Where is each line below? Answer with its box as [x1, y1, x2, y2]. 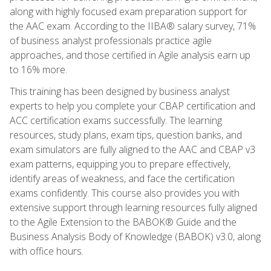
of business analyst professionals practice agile [10, 33, 212, 47]
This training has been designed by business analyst [10, 84, 230, 98]
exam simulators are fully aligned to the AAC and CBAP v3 [10, 142, 255, 156]
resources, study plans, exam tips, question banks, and [10, 128, 242, 142]
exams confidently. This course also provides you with [10, 186, 240, 200]
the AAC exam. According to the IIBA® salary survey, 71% [10, 19, 256, 33]
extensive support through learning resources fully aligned [10, 200, 257, 214]
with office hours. [10, 244, 83, 258]
